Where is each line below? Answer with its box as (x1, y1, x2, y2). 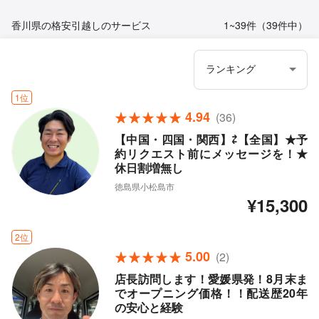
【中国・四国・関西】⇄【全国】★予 (114, 131, 308, 148)
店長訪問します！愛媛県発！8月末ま (114, 271, 308, 288)
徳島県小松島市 (114, 180, 174, 193)
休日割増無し (114, 159, 183, 177)
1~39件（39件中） (224, 18, 308, 33)
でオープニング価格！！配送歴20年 (114, 285, 308, 302)
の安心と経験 (114, 299, 183, 316)
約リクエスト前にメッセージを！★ (114, 145, 308, 162)
